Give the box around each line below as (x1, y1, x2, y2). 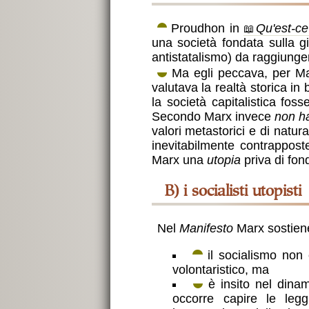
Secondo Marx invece (151, 109, 275, 123)
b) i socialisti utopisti (179, 184, 302, 201)
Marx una (151, 152, 207, 167)
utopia (206, 152, 241, 167)
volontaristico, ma (172, 262, 270, 277)
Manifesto (179, 221, 233, 236)
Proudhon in (166, 21, 244, 35)
